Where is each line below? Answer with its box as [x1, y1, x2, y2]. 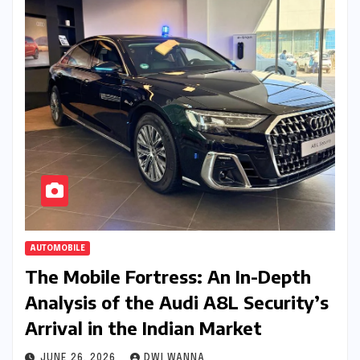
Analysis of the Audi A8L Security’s [25, 291, 329, 314]
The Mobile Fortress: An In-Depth [25, 265, 311, 288]
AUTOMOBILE [30, 244, 85, 253]
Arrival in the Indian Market [25, 317, 262, 340]
